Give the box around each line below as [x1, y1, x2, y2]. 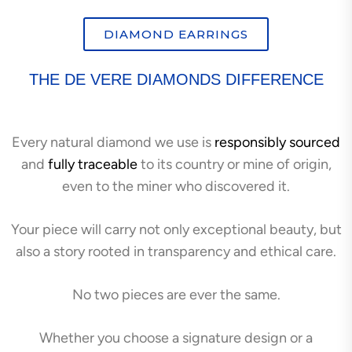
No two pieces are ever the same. [71, 285, 280, 303]
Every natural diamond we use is [12, 133, 214, 151]
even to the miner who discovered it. [62, 177, 290, 195]
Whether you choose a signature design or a [39, 328, 313, 346]
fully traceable [47, 155, 137, 173]
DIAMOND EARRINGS [104, 26, 248, 42]
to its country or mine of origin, [137, 155, 332, 173]
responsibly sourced [214, 133, 340, 151]
